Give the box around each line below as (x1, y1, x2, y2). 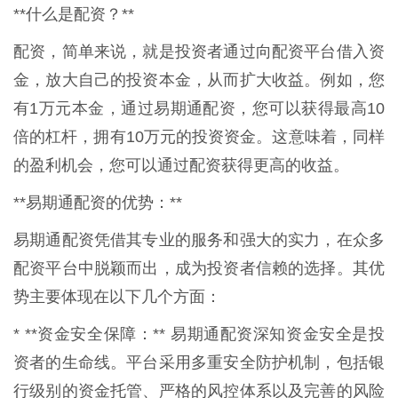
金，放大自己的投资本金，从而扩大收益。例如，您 (13, 70, 385, 89)
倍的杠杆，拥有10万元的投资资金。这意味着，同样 (13, 127, 385, 146)
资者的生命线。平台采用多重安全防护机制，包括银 (13, 353, 385, 371)
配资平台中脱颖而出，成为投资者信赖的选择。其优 (13, 259, 385, 277)
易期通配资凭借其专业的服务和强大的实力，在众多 (13, 230, 385, 249)
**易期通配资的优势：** (13, 193, 182, 211)
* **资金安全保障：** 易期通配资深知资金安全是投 (13, 324, 385, 343)
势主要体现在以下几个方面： (13, 287, 221, 306)
